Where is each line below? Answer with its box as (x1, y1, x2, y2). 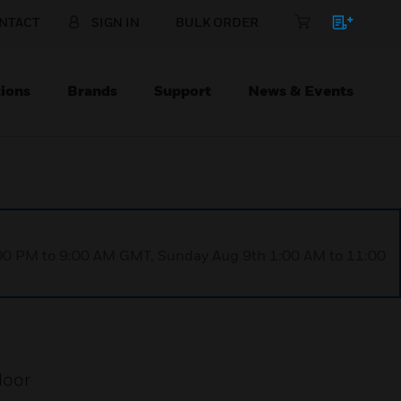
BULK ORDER (175, 14, 259, 30)
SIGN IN (91, 14, 140, 30)
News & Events (248, 81, 354, 99)
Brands (67, 81, 117, 99)
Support (154, 81, 211, 99)
